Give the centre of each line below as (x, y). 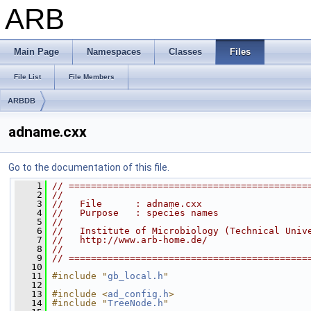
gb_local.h (135, 276)
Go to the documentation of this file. (89, 167)
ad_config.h (138, 294)
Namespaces (114, 52)
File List (27, 77)
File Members (92, 77)
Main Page (36, 52)
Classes (185, 52)
